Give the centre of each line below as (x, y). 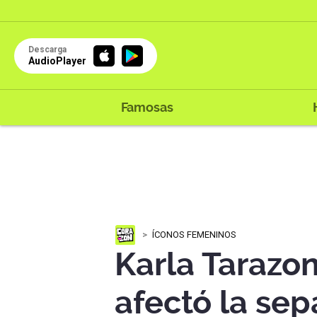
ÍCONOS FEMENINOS (194, 234)
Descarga (47, 49)
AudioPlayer (57, 60)
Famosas (147, 107)
